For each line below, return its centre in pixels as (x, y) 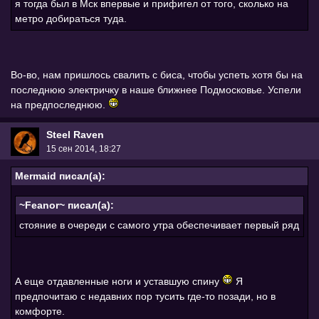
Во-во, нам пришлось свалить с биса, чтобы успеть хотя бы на (157, 75)
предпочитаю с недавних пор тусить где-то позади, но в (145, 297)
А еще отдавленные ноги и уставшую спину (119, 282)
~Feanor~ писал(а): (67, 205)
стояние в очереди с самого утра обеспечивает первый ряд (159, 225)
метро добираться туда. (71, 19)
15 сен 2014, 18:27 (84, 148)
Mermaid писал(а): (60, 176)
